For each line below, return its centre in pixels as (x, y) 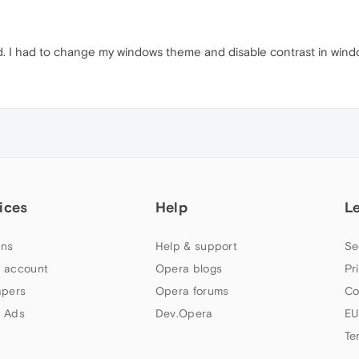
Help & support (196, 246)
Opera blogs (189, 269)
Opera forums (192, 291)
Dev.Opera (184, 314)
